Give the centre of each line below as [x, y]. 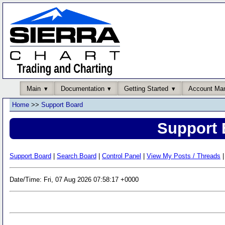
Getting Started [146, 88]
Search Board [77, 156]
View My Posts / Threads [184, 156]
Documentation [82, 88]
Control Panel [122, 156]
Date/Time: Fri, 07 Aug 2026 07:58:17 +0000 [74, 179]
